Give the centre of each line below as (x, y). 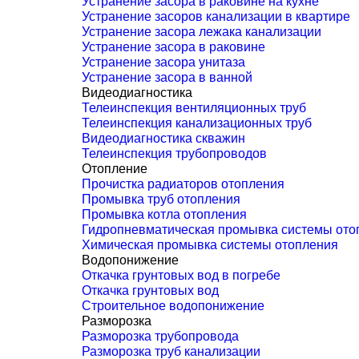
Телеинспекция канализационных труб (197, 123)
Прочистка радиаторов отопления (183, 184)
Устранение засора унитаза (163, 62)
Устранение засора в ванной (167, 77)
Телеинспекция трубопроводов (174, 153)
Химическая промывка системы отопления (210, 245)
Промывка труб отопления (161, 199)
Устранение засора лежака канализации (202, 32)
